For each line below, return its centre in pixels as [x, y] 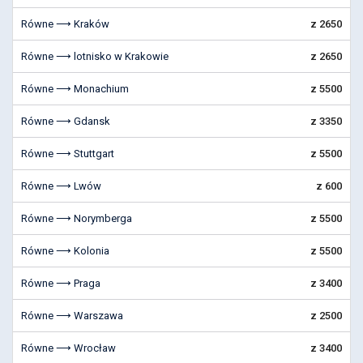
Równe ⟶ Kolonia [65, 251]
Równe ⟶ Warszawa [72, 316]
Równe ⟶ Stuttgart [68, 154]
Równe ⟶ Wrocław [68, 348]
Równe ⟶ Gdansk [66, 121]
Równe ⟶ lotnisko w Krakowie [95, 56]
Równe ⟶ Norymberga [77, 218]
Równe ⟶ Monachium [75, 89]
